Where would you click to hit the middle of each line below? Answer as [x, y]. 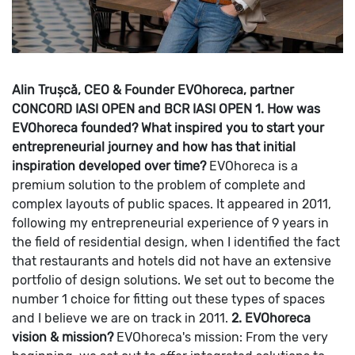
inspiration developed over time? [109, 166]
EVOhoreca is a [254, 166]
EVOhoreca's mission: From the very [222, 337]
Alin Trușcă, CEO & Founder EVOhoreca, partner [153, 90]
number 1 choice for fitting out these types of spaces [168, 299]
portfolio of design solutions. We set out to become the [173, 280]
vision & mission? [63, 337]
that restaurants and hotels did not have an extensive [172, 261]
